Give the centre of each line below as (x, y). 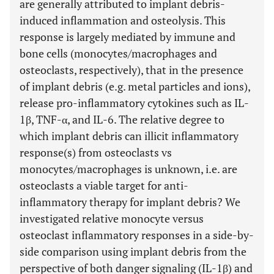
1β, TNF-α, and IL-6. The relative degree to (122, 119)
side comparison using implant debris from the (133, 251)
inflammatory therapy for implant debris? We (130, 202)
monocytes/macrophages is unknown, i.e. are (128, 169)
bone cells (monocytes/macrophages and (118, 53)
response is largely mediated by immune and (128, 37)
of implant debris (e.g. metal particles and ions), (135, 86)
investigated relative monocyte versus (112, 218)
